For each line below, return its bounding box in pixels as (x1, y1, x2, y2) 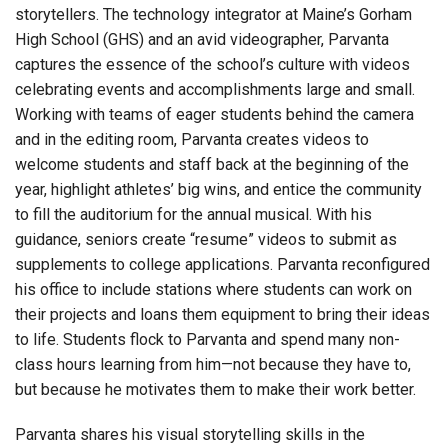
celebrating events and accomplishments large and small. (15, 80, 415, 100)
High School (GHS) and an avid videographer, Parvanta (15, 30, 389, 50)
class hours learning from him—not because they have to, (15, 355, 411, 375)
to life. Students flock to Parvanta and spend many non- (15, 330, 400, 350)
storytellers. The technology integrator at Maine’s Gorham (15, 5, 412, 25)
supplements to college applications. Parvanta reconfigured (15, 255, 430, 275)
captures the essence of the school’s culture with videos (15, 55, 410, 75)
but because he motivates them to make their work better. (15, 380, 416, 400)
